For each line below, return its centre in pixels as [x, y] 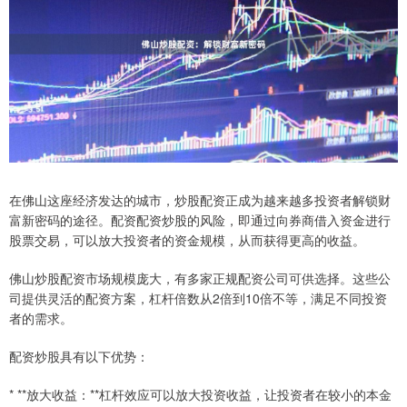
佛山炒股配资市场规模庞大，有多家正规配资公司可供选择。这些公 [200, 278]
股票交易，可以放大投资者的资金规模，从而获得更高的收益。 [187, 240]
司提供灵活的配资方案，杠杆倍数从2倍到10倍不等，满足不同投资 [198, 298]
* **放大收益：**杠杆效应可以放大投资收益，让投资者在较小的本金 [200, 394]
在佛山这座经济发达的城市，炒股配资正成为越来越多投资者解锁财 [200, 200]
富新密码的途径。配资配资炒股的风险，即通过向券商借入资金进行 [200, 220]
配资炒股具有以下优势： [79, 356]
